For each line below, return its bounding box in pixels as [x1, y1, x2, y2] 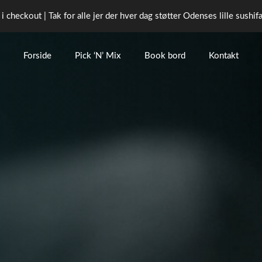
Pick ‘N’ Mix [74, 51, 121, 60]
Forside [23, 51, 51, 60]
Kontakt [208, 51, 239, 60]
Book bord [144, 51, 185, 60]
